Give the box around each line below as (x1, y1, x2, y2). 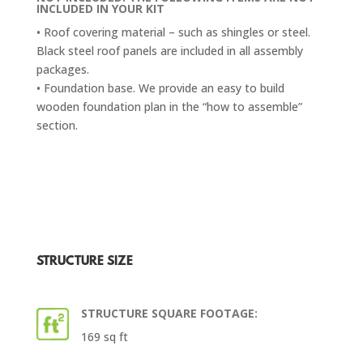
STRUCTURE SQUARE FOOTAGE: (80, 305, 258, 321)
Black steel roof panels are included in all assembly (36, 42, 303, 58)
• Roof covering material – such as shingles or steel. (36, 23, 310, 40)
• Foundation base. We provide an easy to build (36, 79, 284, 96)
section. (36, 117, 78, 133)
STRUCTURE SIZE (36, 254, 133, 269)
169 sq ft (80, 328, 128, 344)
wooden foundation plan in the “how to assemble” (36, 98, 302, 114)
